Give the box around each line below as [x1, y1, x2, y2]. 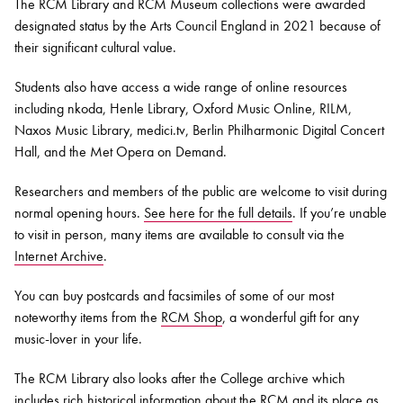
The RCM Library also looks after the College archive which [14, 370, 345, 388]
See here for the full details [144, 204, 292, 222]
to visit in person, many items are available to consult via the [14, 226, 345, 244]
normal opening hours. [14, 204, 144, 222]
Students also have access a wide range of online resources [14, 78, 347, 96]
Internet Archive [14, 247, 103, 265]
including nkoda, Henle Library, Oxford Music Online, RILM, [14, 100, 352, 118]
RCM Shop [161, 309, 222, 327]
